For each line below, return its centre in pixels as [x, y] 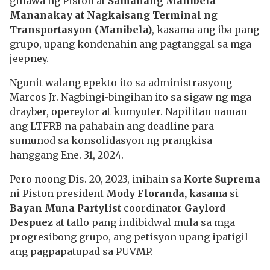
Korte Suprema [222, 179]
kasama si [213, 193]
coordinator [153, 208]
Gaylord [205, 208]
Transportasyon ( [54, 30]
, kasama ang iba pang [206, 30]
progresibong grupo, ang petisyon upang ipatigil [129, 237]
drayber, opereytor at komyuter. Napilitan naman [128, 111]
